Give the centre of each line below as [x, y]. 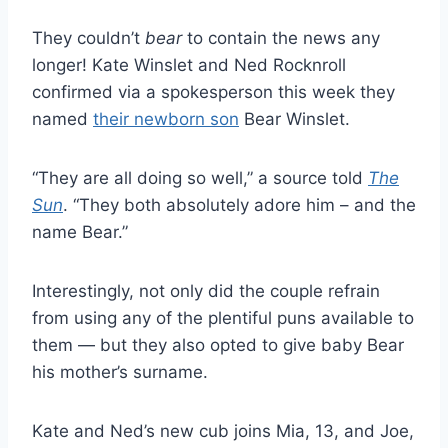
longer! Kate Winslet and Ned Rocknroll [189, 64]
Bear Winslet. [294, 118]
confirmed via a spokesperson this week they [213, 91]
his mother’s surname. [120, 371]
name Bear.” [80, 231]
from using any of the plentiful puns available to [223, 317]
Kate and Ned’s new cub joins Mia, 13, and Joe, [223, 430]
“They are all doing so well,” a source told [200, 177]
